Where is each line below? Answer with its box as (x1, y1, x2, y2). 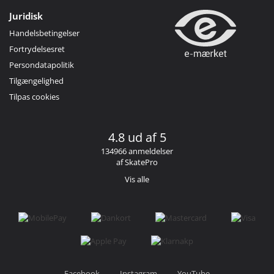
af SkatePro (116, 157, 158, 168)
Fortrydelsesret (9, 43, 65, 55)
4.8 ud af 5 (108, 129, 166, 146)
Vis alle (125, 174, 149, 185)
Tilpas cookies (9, 91, 59, 103)
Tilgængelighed (9, 75, 64, 87)
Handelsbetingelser (9, 28, 80, 39)
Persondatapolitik (9, 59, 74, 71)
